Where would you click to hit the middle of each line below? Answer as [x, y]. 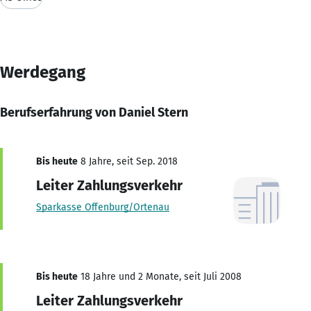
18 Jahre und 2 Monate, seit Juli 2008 [160, 276]
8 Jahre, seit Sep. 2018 [128, 161]
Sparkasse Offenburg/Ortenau [103, 207]
